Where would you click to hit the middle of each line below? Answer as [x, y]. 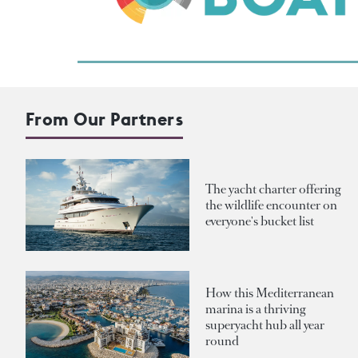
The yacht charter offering [273, 189]
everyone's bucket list [260, 221]
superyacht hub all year [265, 324]
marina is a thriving [255, 308]
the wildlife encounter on [271, 205]
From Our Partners [105, 119]
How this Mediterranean [270, 292]
